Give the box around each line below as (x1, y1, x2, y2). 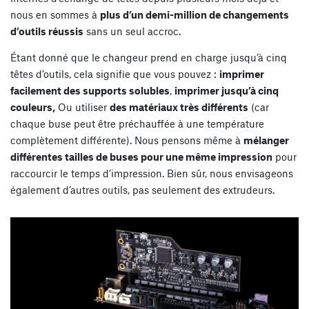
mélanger (243, 133, 289, 146)
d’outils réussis (10, 24, 83, 37)
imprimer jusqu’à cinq (175, 83, 279, 97)
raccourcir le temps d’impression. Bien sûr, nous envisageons (10, 166, 293, 179)
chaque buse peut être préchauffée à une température (10, 117, 264, 130)
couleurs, (10, 100, 55, 113)
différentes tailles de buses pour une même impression (10, 150, 272, 163)
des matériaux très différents (110, 100, 248, 113)
